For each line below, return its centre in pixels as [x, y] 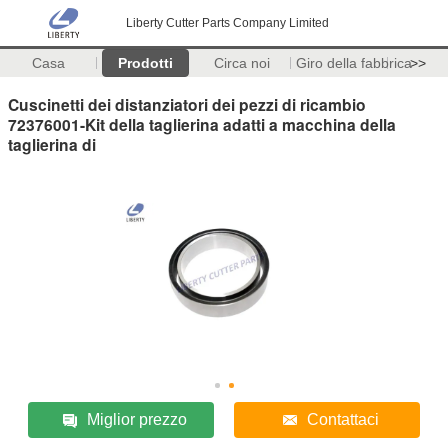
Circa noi [242, 63]
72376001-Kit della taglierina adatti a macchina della [202, 124]
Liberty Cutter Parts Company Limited [227, 23]
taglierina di [52, 144]
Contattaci [342, 419]
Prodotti [145, 63]
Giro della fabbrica [353, 63]
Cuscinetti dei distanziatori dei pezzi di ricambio [187, 104]
